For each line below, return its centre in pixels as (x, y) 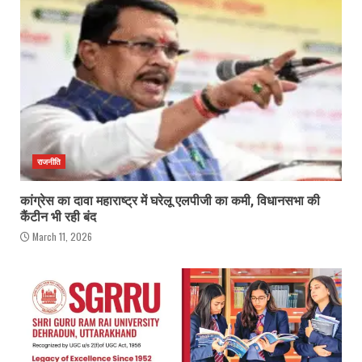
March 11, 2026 (61, 236)
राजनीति (49, 161)
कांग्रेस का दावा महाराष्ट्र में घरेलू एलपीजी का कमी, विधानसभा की (170, 200)
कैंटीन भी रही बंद (58, 217)
